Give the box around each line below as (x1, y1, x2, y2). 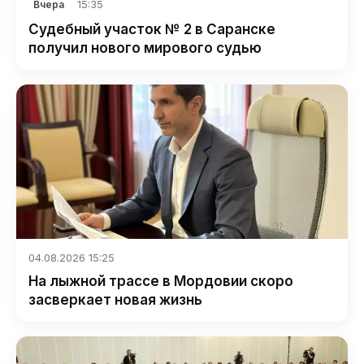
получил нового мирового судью (28, 39, 262, 56)
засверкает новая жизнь (28, 291, 202, 308)
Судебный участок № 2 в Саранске (28, 20, 275, 37)
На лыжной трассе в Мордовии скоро (28, 272, 293, 289)
